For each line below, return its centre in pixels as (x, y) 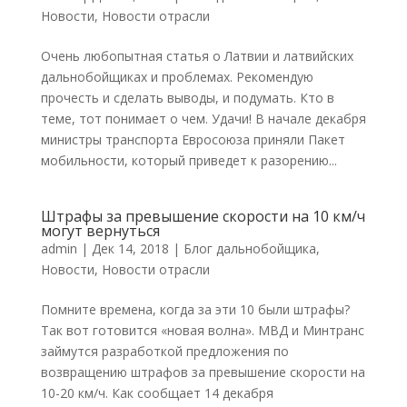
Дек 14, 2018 (130, 248)
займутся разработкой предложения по (164, 351)
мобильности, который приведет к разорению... (189, 160)
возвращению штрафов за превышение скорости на (203, 372)
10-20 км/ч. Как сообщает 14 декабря (157, 393)
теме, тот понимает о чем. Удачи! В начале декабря (203, 119)
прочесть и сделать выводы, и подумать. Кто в (187, 98)
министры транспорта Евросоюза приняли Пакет (193, 139)
